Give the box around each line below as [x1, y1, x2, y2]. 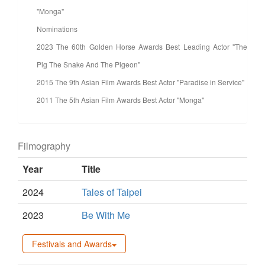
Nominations [37, 24, 77, 34]
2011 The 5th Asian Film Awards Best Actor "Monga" [37, 95, 204, 105]
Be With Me [82, 208, 130, 222]
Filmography [18, 139, 70, 153]
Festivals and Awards [32, 238, 112, 250]
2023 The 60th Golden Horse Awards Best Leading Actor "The [37, 41, 247, 52]
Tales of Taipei [82, 185, 142, 199]
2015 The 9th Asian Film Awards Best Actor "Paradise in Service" [37, 77, 244, 88]
